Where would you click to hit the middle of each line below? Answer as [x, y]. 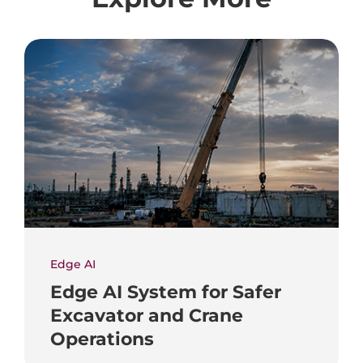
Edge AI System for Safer [166, 291]
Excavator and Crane [147, 315]
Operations [102, 338]
